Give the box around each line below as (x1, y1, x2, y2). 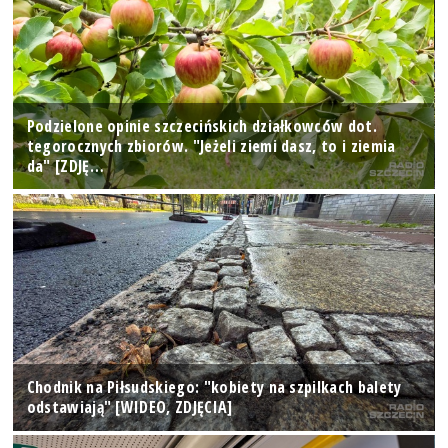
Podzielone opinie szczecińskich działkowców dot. (26, 115, 378, 138)
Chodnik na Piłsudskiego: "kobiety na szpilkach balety (26, 376, 402, 399)
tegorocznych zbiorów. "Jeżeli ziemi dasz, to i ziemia (26, 135, 396, 158)
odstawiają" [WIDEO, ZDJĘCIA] (26, 396, 233, 419)
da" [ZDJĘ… (26, 155, 104, 178)
